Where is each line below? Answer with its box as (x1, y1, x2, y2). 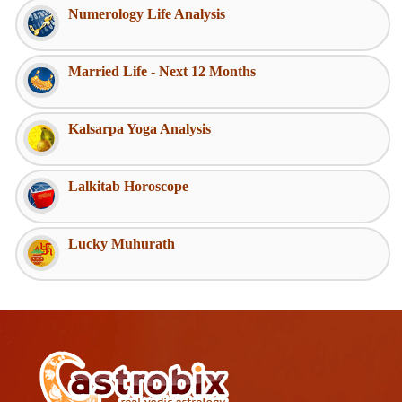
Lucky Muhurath (68, 235, 175, 251)
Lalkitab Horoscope (68, 178, 188, 194)
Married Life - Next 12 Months (68, 63, 256, 79)
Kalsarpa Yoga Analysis (68, 120, 211, 136)
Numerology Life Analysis (68, 5, 225, 22)
